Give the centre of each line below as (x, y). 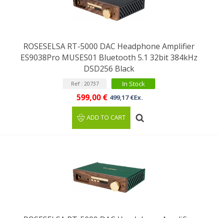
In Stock (133, 84)
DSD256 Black (109, 69)
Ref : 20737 (85, 83)
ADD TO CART (106, 118)
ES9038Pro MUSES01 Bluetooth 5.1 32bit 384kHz (109, 57)
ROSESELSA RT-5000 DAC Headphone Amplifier (109, 46)
